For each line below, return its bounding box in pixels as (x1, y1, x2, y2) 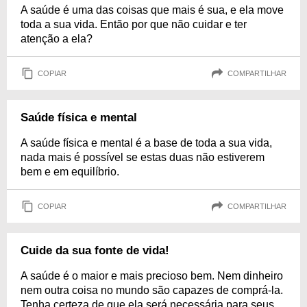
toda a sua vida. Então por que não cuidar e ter (21, 19, 247, 30)
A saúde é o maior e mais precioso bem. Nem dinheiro (21, 270, 283, 282)
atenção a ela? (21, 33, 93, 45)
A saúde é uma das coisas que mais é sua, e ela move (21, 4, 284, 16)
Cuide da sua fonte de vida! (21, 244, 169, 257)
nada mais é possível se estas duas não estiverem (21, 151, 265, 163)
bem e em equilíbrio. (21, 166, 119, 177)
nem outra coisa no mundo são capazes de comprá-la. (21, 284, 283, 296)
